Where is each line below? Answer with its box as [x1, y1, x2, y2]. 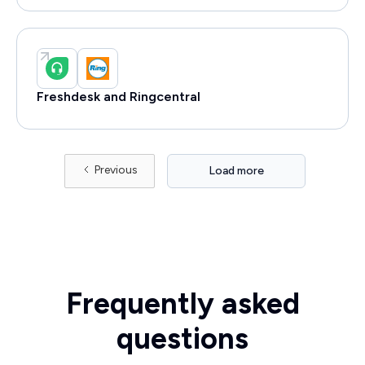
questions [117, 321, 248, 357]
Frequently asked [65, 286, 300, 322]
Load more [208, 164, 264, 178]
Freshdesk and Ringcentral [37, 89, 200, 105]
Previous [94, 163, 138, 178]
